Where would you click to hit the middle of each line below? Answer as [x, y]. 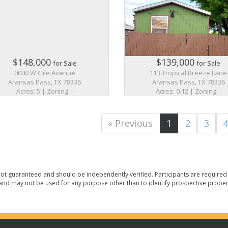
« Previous [131, 123]
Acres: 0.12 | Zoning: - [188, 91]
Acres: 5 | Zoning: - [45, 91]
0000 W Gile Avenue [45, 73]
